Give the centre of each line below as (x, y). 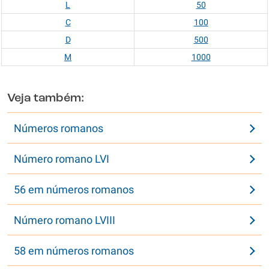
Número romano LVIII (65, 220)
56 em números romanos (74, 189)
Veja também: (46, 98)
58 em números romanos (74, 251)
